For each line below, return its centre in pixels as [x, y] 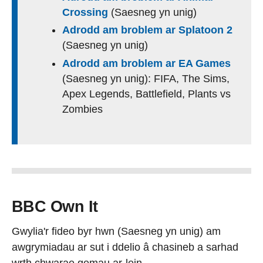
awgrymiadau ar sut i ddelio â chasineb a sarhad [125, 247]
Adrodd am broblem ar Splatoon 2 [147, 30]
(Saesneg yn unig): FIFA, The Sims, [146, 78]
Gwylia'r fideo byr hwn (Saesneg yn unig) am [116, 232]
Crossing [87, 12]
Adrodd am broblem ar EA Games [146, 63]
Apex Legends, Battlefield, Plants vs [146, 94]
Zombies [82, 109]
